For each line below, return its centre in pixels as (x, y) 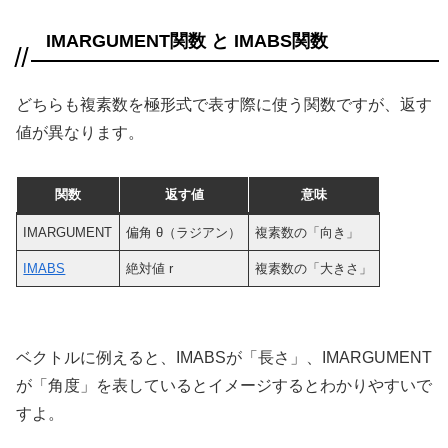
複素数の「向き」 (307, 232)
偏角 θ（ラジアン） (184, 232)
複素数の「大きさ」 (314, 268)
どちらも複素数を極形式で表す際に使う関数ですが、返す (224, 104)
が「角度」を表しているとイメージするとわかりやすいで (224, 386)
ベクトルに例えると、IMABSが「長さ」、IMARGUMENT (224, 358)
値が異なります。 (80, 132)
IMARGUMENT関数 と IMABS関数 (187, 40)
